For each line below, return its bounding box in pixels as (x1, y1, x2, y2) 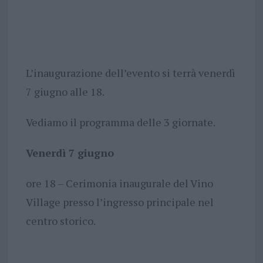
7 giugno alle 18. (25, 84, 104, 99)
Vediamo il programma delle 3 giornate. (25, 114, 215, 129)
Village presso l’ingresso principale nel (25, 194, 214, 209)
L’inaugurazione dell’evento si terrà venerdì (25, 65, 235, 80)
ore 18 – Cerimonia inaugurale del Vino (25, 176, 213, 190)
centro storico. (25, 213, 96, 228)
